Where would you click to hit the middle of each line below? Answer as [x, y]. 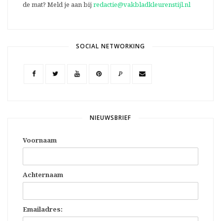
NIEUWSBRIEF [110, 117]
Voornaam [40, 140]
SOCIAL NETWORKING [110, 46]
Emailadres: [43, 209]
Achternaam [43, 174]
